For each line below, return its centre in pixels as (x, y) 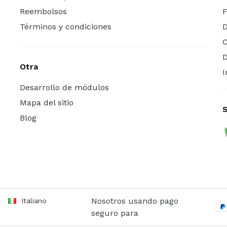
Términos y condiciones (65, 26)
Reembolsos (43, 11)
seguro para (115, 213)
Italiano (34, 201)
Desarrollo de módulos (64, 87)
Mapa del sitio (46, 102)
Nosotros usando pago (135, 201)
